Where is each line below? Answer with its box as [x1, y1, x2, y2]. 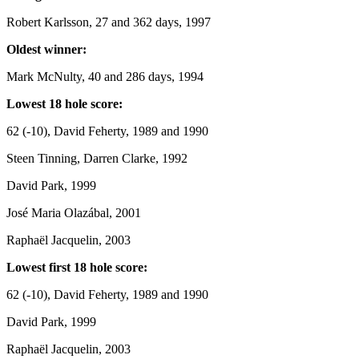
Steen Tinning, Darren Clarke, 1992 [6, 151, 188, 165]
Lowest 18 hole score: [6, 96, 123, 111]
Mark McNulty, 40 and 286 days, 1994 [6, 69, 204, 83]
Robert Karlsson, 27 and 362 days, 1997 [6, 14, 211, 29]
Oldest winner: [6, 42, 87, 56]
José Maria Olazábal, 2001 [6, 205, 141, 220]
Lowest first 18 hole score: [6, 260, 147, 274]
